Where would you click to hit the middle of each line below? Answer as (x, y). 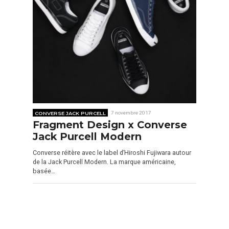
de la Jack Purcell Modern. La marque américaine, (104, 162)
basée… (44, 171)
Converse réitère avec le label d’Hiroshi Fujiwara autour (112, 153)
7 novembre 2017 (131, 112)
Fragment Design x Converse (110, 125)
